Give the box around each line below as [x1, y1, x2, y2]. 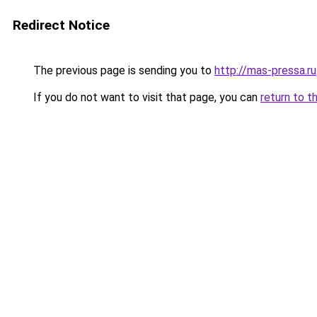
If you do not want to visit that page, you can [30, 91, 260, 104]
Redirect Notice [13, 17, 110, 33]
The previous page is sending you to [30, 64, 214, 77]
